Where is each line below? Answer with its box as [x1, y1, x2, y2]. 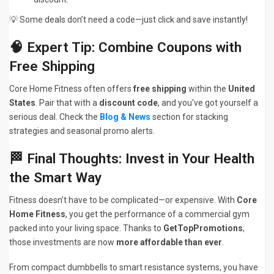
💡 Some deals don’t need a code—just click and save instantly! [9, 15, 248, 25]
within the [187, 84, 228, 94]
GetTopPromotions [163, 223, 243, 234]
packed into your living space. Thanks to [9, 223, 163, 234]
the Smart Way [9, 169, 102, 187]
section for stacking [150, 112, 228, 122]
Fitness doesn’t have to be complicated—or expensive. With [9, 195, 237, 206]
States [9, 98, 35, 108]
